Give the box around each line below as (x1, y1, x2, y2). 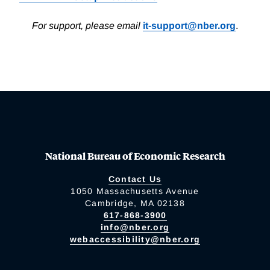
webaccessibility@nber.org (69, 234, 201, 245)
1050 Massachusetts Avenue (71, 186, 199, 196)
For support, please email (32, 20, 143, 31)
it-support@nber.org (143, 20, 236, 31)
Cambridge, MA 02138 (85, 198, 185, 209)
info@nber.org (100, 222, 170, 233)
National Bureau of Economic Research (45, 149, 225, 163)
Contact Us (108, 174, 162, 184)
